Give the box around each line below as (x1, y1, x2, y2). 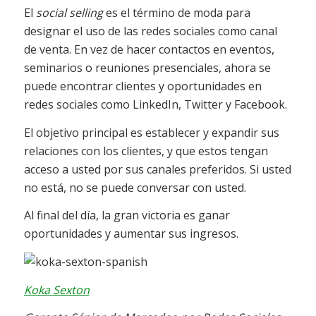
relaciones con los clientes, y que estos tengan (23, 142, 268, 159)
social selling (35, 5, 103, 21)
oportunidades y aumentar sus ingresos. (23, 226, 238, 242)
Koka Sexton (23, 281, 90, 298)
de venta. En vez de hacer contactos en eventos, (23, 42, 274, 58)
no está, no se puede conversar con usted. (23, 179, 246, 195)
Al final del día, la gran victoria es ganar (23, 207, 230, 224)
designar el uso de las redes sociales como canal (23, 23, 277, 39)
